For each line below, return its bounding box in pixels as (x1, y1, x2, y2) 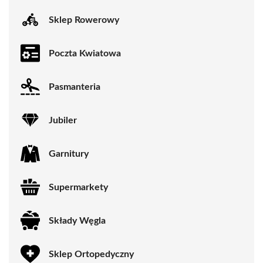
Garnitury (49, 149, 89, 159)
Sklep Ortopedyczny (49, 249, 134, 259)
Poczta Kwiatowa (49, 48, 121, 58)
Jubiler (49, 115, 77, 125)
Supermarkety (49, 182, 108, 192)
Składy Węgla (49, 215, 106, 225)
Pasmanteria (49, 82, 100, 92)
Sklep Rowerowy (49, 15, 119, 25)
